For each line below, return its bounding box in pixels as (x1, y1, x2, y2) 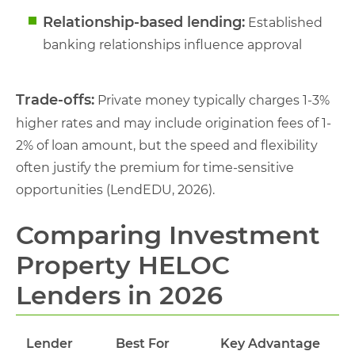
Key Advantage (220, 335, 320, 351)
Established (245, 14, 323, 30)
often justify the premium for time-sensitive (16, 159, 294, 175)
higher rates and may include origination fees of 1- (16, 115, 331, 131)
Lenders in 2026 (16, 279, 223, 311)
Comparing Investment (16, 219, 320, 250)
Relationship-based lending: (43, 13, 245, 31)
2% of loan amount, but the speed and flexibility (16, 137, 318, 153)
